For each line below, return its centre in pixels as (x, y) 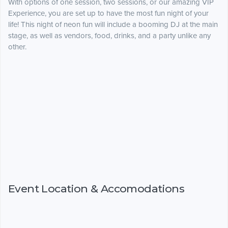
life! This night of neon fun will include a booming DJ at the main (113, 25)
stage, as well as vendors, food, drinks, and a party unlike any (109, 36)
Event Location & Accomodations (96, 188)
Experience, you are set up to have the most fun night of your (108, 13)
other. (17, 47)
